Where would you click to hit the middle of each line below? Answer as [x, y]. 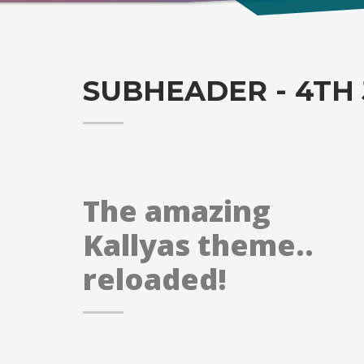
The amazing [177, 211]
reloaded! [155, 279]
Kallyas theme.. [198, 245]
